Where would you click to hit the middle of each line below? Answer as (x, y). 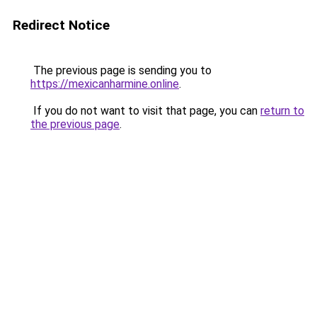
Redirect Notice (61, 25)
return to (282, 111)
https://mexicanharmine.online (105, 84)
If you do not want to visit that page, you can (145, 111)
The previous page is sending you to (121, 70)
